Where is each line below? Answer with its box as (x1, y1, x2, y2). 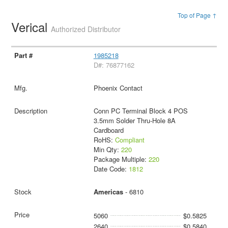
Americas (93, 186, 123, 196)
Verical (11, 17, 51, 36)
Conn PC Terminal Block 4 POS (93, 105, 188, 116)
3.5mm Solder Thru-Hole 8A (93, 115, 176, 125)
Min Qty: (93, 144, 121, 154)
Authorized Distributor (51, 23, 121, 34)
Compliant (115, 134, 145, 145)
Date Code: (93, 163, 129, 174)
